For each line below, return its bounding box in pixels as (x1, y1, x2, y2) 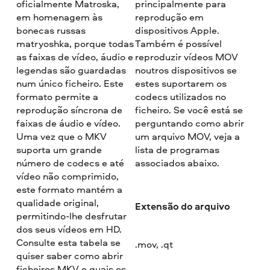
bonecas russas (16, 23, 86, 37)
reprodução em (134, 10, 204, 24)
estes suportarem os (134, 76, 227, 90)
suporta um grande (16, 142, 102, 156)
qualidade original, (16, 195, 99, 209)
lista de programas (134, 142, 219, 156)
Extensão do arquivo (134, 199, 230, 213)
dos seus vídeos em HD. (16, 222, 122, 236)
